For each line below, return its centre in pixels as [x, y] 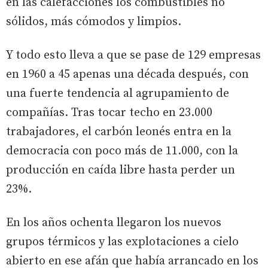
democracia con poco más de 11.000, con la [122, 151]
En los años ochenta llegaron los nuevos [114, 223]
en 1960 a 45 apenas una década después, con [127, 74]
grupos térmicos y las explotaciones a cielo [122, 242]
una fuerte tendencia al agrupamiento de [118, 93]
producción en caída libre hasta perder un [121, 170]
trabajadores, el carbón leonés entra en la [119, 132]
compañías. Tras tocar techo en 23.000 [109, 112]
